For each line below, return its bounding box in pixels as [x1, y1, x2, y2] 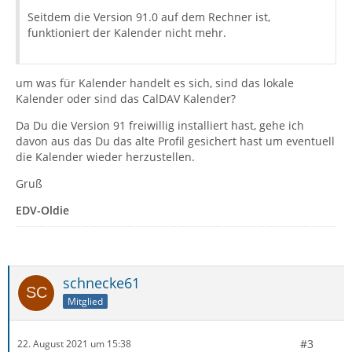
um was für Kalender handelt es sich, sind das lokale [16, 75, 294, 90]
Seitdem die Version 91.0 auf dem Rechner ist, [27, 9, 270, 24]
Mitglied [68, 294, 103, 308]
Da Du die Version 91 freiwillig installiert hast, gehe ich [16, 117, 304, 133]
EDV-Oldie [16, 202, 69, 218]
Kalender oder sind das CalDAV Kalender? [16, 90, 236, 106]
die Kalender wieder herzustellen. [16, 148, 195, 164]
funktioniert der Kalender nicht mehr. [27, 24, 226, 40]
